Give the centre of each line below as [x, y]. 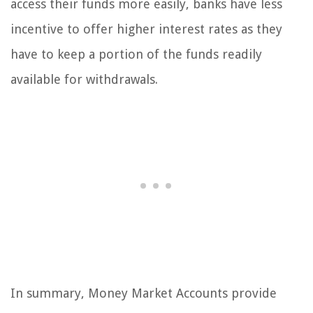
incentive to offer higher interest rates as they [146, 29]
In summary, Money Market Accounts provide [144, 293]
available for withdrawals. [84, 80]
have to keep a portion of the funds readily [136, 54]
